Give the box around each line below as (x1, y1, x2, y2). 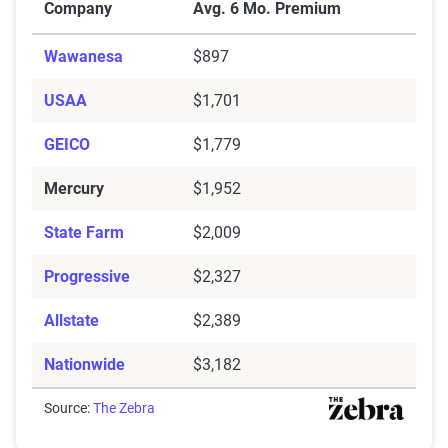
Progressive (44, 267, 130, 287)
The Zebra (93, 400, 155, 417)
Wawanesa (44, 47, 123, 67)
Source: (44, 400, 93, 417)
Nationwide (44, 355, 125, 375)
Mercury (44, 179, 104, 199)
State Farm (44, 223, 124, 243)
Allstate (44, 311, 99, 331)
